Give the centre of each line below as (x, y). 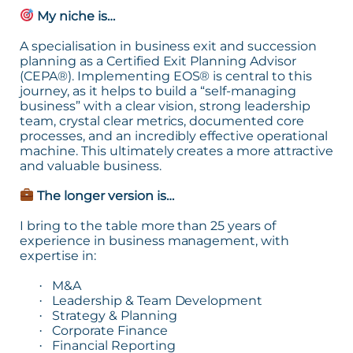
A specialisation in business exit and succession (169, 46)
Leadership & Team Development (157, 300)
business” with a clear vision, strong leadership (165, 106)
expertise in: (58, 255)
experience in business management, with (155, 240)
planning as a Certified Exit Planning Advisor (158, 61)
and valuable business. (91, 165)
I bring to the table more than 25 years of (148, 225)
